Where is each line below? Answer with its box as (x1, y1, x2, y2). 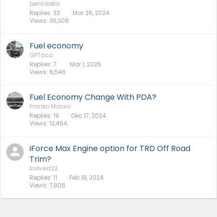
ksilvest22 (30, 164, 58, 173)
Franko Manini (30, 102, 71, 111)
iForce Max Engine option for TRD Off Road (30, 143, 190, 155)
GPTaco (30, 51, 53, 60)
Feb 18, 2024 (69, 173, 104, 182)
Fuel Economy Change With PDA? (30, 92, 156, 103)
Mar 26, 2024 (73, 9, 109, 17)
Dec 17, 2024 (71, 111, 106, 120)
